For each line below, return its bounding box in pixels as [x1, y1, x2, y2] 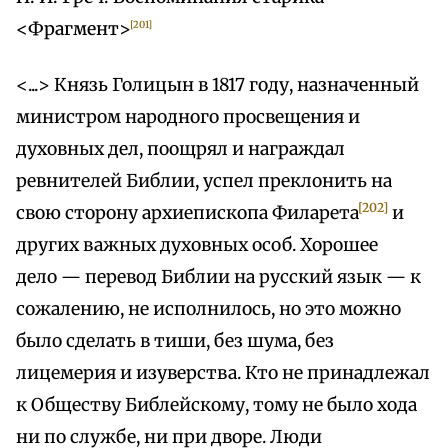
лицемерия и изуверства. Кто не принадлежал [16, 362, 430, 385]
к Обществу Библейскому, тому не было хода [16, 394, 417, 417]
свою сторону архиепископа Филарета [16, 202, 359, 225]
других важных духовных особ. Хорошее [16, 234, 378, 257]
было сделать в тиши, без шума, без [16, 330, 334, 353]
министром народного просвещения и [16, 106, 360, 129]
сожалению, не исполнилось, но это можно [16, 298, 401, 321]
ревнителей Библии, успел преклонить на [16, 170, 392, 193]
